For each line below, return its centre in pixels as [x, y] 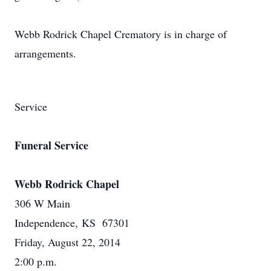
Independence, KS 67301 [72, 223]
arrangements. [45, 53]
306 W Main [42, 203]
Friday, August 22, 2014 [67, 242]
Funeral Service [51, 145]
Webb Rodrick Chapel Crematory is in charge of [121, 34]
